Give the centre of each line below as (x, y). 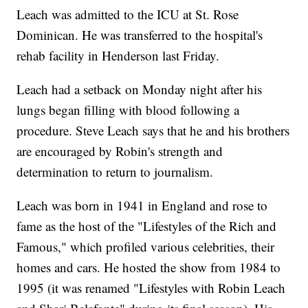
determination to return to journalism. (115, 171)
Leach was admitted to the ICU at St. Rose (128, 14)
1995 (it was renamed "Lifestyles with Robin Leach (151, 287)
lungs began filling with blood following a (128, 109)
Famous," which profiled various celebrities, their (146, 246)
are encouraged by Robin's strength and (120, 151)
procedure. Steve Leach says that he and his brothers (153, 130)
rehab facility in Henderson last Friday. (118, 55)
